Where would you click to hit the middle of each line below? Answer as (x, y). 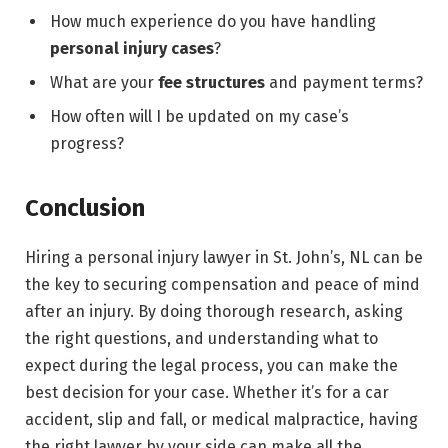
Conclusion (85, 207)
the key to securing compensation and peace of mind (222, 284)
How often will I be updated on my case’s (199, 117)
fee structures (211, 83)
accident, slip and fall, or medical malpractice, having (221, 419)
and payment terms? (344, 83)
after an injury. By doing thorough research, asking (214, 311)
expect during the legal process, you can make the (211, 365)
